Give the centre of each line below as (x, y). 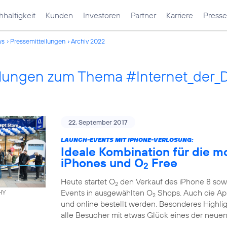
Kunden (59, 15)
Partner (143, 15)
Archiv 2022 (88, 41)
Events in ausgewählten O (107, 193)
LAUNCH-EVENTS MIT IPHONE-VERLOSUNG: (127, 140)
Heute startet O (88, 181)
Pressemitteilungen (38, 41)
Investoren (102, 15)
